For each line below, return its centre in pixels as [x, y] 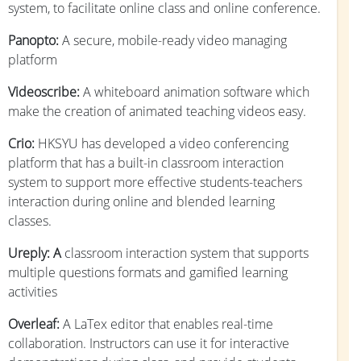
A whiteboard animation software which [196, 91]
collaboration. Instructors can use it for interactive [149, 343]
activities [33, 291]
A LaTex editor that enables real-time [168, 324]
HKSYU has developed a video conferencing [163, 143]
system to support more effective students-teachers [155, 182]
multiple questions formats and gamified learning [148, 272]
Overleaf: [35, 324]
